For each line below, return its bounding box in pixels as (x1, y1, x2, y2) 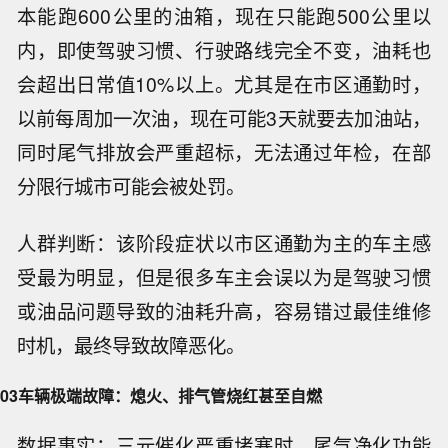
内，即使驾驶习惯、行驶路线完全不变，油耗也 (17, 35, 431, 64)
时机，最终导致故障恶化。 (17, 330, 246, 359)
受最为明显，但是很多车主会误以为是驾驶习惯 (17, 262, 431, 291)
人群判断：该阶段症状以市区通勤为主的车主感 (17, 228, 431, 257)
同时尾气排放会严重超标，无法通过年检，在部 (17, 137, 431, 166)
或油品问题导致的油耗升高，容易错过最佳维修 (17, 296, 431, 325)
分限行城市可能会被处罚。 (17, 171, 246, 200)
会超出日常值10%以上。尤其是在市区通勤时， (17, 69, 431, 98)
